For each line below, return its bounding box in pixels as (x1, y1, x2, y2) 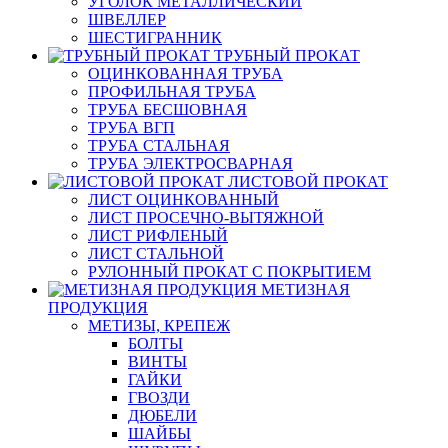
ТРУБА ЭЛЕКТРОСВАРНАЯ (88, 155, 293, 173)
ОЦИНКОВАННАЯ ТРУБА (88, 65, 283, 83)
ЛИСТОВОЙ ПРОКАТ (228, 173, 388, 191)
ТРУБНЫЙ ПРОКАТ (214, 47, 360, 65)
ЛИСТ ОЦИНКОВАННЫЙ (88, 191, 279, 209)
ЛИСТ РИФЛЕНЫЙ (88, 227, 228, 245)
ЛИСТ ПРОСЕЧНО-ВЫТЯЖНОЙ (88, 209, 324, 227)
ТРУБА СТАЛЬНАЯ (88, 137, 230, 155)
